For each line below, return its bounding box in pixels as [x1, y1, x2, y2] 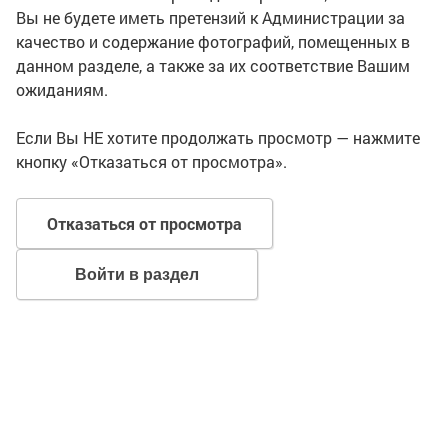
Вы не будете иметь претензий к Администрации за [16, 7, 405, 28]
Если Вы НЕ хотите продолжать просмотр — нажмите [16, 127, 420, 148]
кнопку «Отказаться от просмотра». [16, 151, 287, 172]
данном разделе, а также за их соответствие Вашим [16, 55, 410, 76]
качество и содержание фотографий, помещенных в [16, 31, 410, 52]
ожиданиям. [16, 79, 108, 100]
